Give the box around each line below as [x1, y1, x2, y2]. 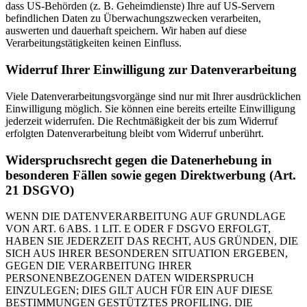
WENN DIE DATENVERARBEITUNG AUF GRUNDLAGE [5, 210, 286, 223]
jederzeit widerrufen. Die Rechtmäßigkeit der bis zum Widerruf [5, 114, 278, 127]
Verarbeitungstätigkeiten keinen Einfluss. [5, 37, 182, 49]
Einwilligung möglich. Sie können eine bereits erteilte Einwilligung [5, 102, 295, 114]
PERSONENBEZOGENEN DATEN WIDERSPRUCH [5, 272, 254, 284]
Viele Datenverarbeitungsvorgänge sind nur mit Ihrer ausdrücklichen [5, 90, 301, 102]
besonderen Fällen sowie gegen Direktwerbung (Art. [5, 167, 296, 182]
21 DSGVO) [5, 182, 74, 197]
